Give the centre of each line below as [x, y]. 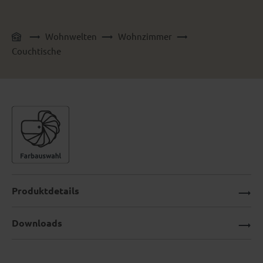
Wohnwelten [71, 36]
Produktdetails [45, 191]
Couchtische [36, 51]
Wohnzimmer [145, 36]
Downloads [37, 223]
